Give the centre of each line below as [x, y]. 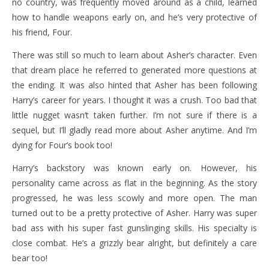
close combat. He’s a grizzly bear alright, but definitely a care [134, 243]
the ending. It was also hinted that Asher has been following [134, 85]
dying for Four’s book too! [62, 145]
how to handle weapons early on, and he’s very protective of [134, 17]
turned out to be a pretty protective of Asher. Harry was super [134, 213]
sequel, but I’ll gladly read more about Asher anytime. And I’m [134, 130]
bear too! [30, 258]
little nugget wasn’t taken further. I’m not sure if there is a [134, 115]
